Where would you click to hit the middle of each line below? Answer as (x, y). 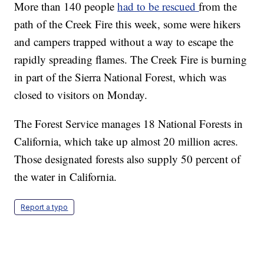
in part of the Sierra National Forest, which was (121, 77)
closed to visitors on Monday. (81, 95)
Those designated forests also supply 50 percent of (128, 159)
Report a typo (44, 207)
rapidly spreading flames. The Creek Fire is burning (131, 60)
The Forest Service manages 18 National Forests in (129, 124)
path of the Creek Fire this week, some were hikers (128, 24)
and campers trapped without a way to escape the (124, 42)
